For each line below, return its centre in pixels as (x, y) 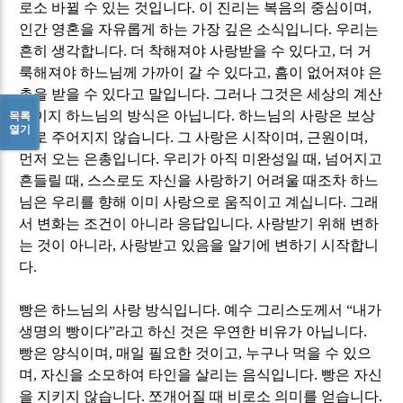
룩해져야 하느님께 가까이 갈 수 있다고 (143, 72)
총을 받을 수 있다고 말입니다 (113, 94)
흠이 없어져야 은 (329, 72)
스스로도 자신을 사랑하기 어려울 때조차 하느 (233, 180)
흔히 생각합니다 (72, 50)
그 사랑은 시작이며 (239, 137)
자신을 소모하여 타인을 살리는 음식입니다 (178, 374)
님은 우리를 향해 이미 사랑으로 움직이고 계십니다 (181, 201)
